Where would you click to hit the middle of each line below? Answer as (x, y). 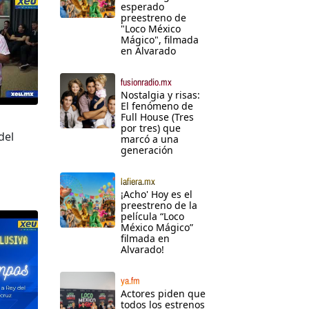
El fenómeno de (157, 106)
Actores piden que (163, 294)
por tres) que (151, 128)
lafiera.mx (138, 182)
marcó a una (150, 139)
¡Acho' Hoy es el (157, 195)
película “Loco (152, 217)
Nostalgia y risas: (160, 95)
